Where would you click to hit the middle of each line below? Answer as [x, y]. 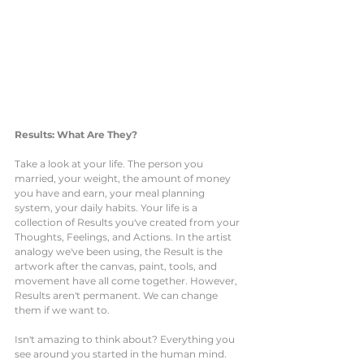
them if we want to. [63, 310]
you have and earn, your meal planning [111, 193]
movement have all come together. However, [127, 280]
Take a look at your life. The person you [110, 163]
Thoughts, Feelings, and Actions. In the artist [124, 236]
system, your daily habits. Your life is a [107, 207]
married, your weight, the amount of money [124, 178]
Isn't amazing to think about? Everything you [126, 339]
